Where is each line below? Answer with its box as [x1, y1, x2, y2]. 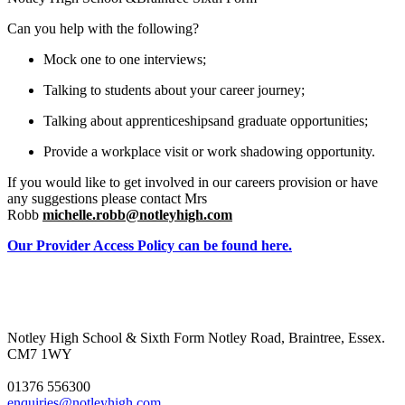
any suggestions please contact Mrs [7, 191, 207, 207]
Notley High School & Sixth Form [7, 330, 204, 346]
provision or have [275, 174, 378, 191]
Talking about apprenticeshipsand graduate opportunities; [43, 113, 368, 129]
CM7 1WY [7, 346, 72, 363]
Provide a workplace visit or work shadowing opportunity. [43, 144, 375, 160]
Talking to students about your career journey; [43, 82, 305, 99]
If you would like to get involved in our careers [7, 174, 275, 191]
